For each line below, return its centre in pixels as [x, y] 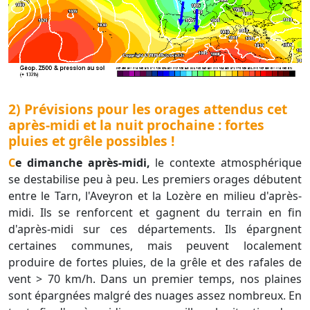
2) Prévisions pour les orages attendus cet [148, 109]
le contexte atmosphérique [226, 163]
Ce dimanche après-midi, [83, 163]
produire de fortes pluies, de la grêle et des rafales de [155, 263]
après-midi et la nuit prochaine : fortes [136, 125]
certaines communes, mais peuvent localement [155, 246]
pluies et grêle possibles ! [93, 141]
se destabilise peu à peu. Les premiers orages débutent [155, 180]
